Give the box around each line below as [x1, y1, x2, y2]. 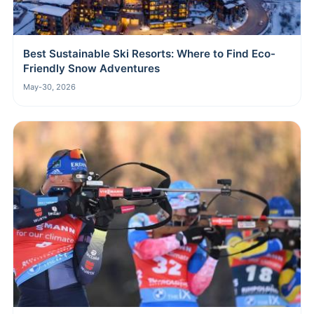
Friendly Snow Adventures [23, 62, 160, 76]
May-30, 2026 [23, 82, 76, 93]
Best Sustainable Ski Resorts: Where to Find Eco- [23, 47, 275, 61]
